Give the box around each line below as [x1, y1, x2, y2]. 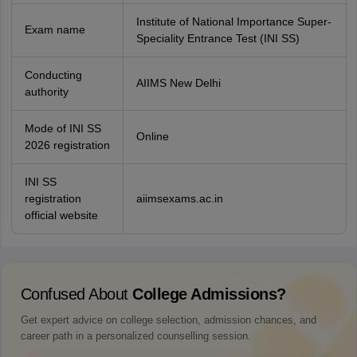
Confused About [20, 285, 132, 303]
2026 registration [24, 139, 110, 151]
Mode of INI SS [24, 122, 101, 135]
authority [24, 85, 69, 98]
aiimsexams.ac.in [135, 192, 223, 205]
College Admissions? [132, 285, 286, 303]
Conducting [24, 69, 82, 81]
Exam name [24, 23, 85, 36]
